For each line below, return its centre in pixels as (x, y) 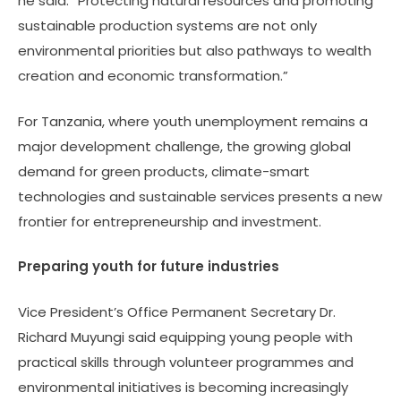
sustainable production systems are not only (167, 26)
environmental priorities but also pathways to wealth (195, 51)
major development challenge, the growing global (184, 146)
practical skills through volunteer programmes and (186, 362)
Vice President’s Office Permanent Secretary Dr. (177, 311)
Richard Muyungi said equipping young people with (185, 337)
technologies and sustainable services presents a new (200, 196)
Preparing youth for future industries (149, 267)
